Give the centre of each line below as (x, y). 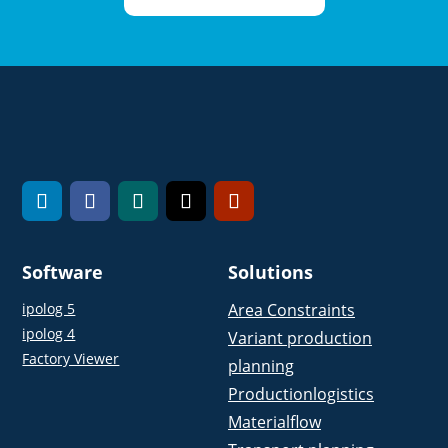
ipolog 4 (49, 333)
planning (261, 366)
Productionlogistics (301, 394)
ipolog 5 (49, 308)
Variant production (300, 338)
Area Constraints (292, 310)
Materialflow (275, 422)
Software (63, 272)
